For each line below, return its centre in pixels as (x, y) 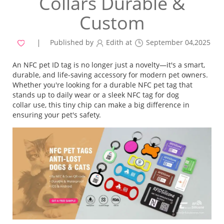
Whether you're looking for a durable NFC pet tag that (102, 85)
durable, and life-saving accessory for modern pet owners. (110, 75)
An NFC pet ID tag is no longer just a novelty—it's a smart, (109, 65)
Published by (71, 42)
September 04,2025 (178, 42)
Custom (112, 23)
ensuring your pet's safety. (57, 115)
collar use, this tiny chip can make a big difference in (101, 105)
